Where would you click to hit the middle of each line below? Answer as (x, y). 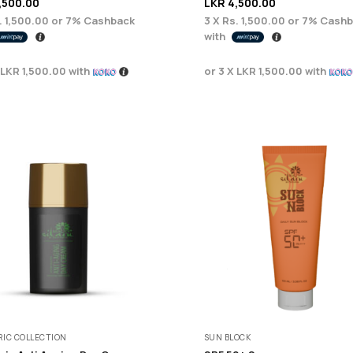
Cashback (108, 20)
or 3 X (220, 71)
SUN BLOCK (227, 337)
